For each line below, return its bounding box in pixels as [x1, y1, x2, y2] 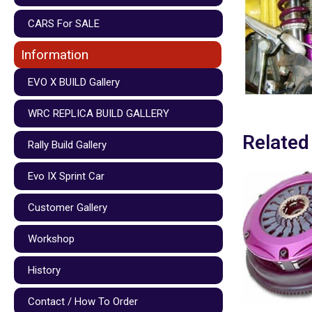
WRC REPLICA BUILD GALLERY [28, 107, 169, 120]
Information [21, 46, 88, 63]
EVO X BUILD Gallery [28, 75, 120, 88]
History [28, 263, 61, 276]
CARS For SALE [28, 17, 100, 30]
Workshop [28, 232, 75, 245]
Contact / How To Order [28, 295, 138, 308]
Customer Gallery [28, 201, 107, 214]
